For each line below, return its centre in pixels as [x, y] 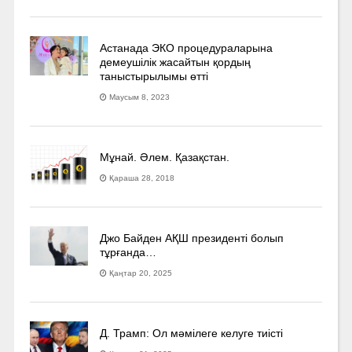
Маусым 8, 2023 [140, 97]
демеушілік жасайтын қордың [176, 62]
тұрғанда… [128, 252]
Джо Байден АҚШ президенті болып [192, 238]
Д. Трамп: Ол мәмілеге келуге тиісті [192, 333]
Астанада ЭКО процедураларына [187, 48]
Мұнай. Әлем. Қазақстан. [165, 157]
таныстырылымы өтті [154, 76]
